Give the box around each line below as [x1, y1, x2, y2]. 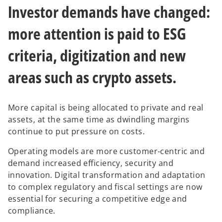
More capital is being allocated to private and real [8, 102, 204, 113]
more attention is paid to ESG [8, 23, 186, 44]
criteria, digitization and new [8, 45, 186, 66]
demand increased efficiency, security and [8, 157, 174, 168]
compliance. [8, 205, 55, 216]
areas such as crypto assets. [8, 66, 176, 88]
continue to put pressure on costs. [8, 125, 145, 137]
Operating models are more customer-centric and [8, 145, 205, 157]
